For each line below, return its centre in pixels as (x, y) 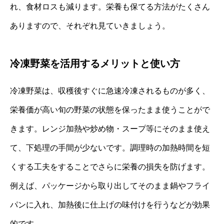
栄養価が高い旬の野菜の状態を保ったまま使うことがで (110, 110)
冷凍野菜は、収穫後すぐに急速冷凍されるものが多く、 (110, 91)
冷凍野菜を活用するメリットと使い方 (95, 64)
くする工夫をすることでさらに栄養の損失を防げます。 (110, 167)
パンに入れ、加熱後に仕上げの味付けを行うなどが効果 (110, 205)
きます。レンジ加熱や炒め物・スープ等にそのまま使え (110, 129)
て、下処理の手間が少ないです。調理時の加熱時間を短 (110, 148)
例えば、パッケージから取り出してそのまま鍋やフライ (110, 186)
